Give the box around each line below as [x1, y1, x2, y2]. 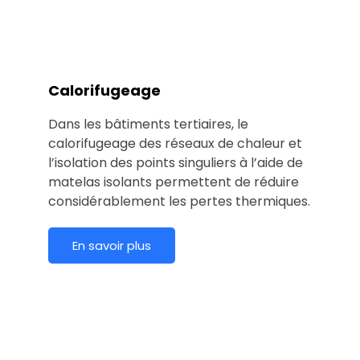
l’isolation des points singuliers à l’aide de [48, 153, 303, 172]
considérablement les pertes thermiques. [48, 191, 310, 211]
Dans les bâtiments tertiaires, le [48, 114, 248, 133]
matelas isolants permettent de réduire [48, 172, 299, 191]
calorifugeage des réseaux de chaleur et [48, 133, 302, 153]
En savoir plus [72, 236, 151, 254]
